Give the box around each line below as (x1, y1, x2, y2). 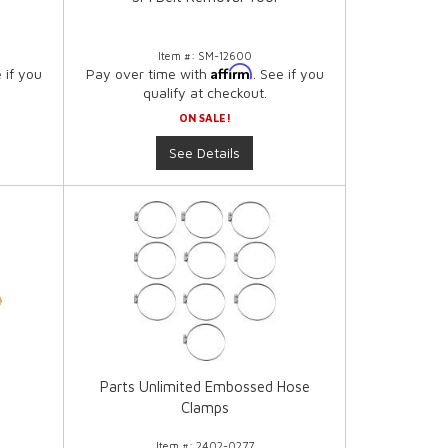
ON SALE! (178, 111, 231, 125)
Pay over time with (85, 65, 211, 83)
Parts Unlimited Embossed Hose (99, 378, 310, 396)
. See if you (252, 65, 324, 83)
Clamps (180, 399, 229, 417)
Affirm (210, 63, 253, 81)
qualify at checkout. (142, 84, 267, 102)
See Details (169, 144, 241, 162)
